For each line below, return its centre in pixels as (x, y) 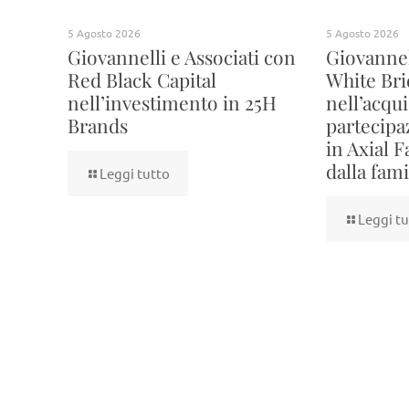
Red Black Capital (142, 79)
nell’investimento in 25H (172, 102)
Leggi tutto (135, 173)
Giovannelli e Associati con (182, 57)
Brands (98, 125)
